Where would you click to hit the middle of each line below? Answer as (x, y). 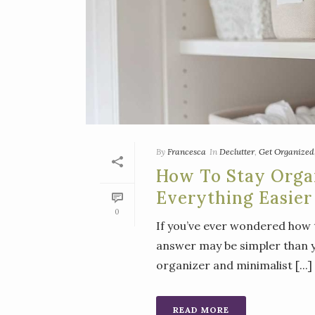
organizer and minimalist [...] (234, 265)
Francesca (187, 152)
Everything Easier (234, 198)
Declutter (237, 152)
